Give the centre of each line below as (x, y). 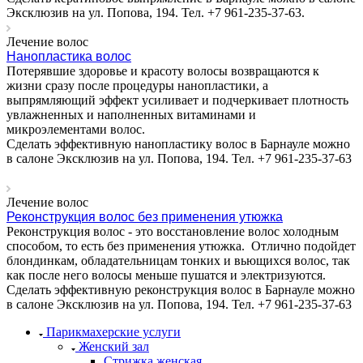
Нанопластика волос (69, 56)
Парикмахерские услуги (113, 331)
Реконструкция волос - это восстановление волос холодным (173, 231)
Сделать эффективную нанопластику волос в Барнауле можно (178, 143)
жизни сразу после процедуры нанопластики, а (137, 85)
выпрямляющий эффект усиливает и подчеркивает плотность (177, 100)
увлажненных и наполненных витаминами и (131, 114)
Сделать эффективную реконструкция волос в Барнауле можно (181, 289)
